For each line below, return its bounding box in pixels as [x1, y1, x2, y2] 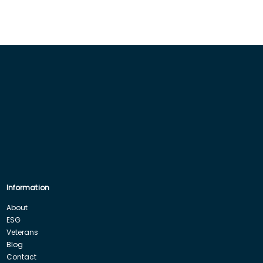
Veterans [6, 227, 38, 237]
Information [6, 182, 49, 193]
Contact [6, 251, 36, 262]
